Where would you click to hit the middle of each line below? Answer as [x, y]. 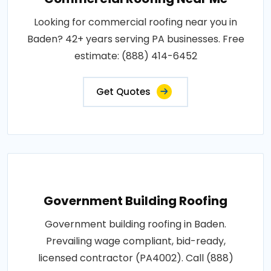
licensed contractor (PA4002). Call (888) [135, 258]
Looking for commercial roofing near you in [135, 22]
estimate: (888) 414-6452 [135, 56]
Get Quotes [123, 91]
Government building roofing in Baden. [135, 224]
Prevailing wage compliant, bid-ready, [135, 241]
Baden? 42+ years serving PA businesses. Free [135, 39]
